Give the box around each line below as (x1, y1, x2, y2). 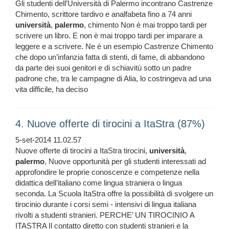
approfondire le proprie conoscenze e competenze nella (15, 168, 199, 177)
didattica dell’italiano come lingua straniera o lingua (15, 178, 182, 188)
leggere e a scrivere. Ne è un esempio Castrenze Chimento (15, 42, 213, 51)
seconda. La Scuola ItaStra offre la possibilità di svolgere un (15, 189, 213, 198)
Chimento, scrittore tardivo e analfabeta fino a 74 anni (15, 10, 192, 19)
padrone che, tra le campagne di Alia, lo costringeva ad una (15, 74, 211, 83)
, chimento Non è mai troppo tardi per (84, 20, 207, 30)
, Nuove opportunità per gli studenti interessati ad (44, 157, 206, 166)
